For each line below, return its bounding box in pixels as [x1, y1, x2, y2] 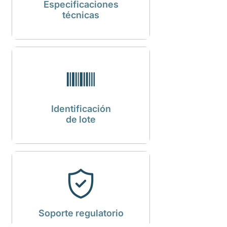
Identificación [51, 103, 111, 114]
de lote [66, 114, 96, 125]
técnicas [62, 10, 99, 20]
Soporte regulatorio [38, 208, 124, 218]
